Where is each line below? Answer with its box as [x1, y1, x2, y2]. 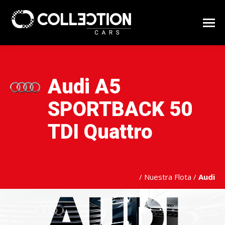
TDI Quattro [48, 120, 153, 144]
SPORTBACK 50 [48, 97, 192, 121]
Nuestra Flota [144, 172, 191, 182]
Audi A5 [48, 75, 121, 98]
